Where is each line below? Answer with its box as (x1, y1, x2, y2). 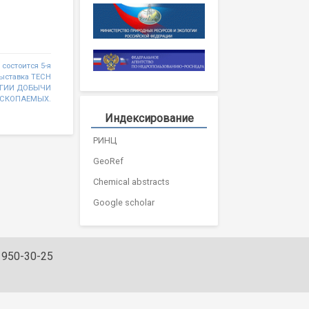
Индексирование (104, 112, 194, 126)
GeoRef (93, 156, 123, 167)
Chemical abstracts (93, 177, 170, 188)
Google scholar (93, 197, 154, 208)
